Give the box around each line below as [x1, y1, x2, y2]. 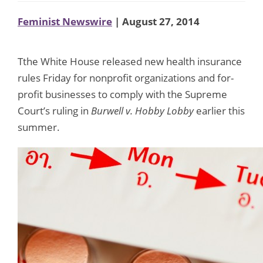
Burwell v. [91, 103, 135, 117]
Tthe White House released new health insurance [18, 54, 242, 68]
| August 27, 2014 [112, 14, 200, 28]
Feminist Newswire [18, 14, 112, 28]
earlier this [196, 103, 245, 117]
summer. [18, 120, 60, 134]
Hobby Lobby [135, 103, 196, 117]
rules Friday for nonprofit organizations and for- [18, 70, 234, 85]
